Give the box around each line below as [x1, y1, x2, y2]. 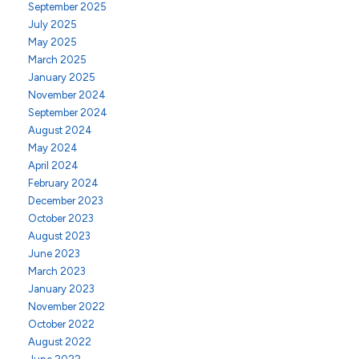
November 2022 [28, 301, 105, 313]
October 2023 [28, 212, 94, 224]
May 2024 [28, 142, 78, 154]
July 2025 [28, 18, 77, 30]
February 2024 [28, 177, 99, 189]
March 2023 [28, 265, 86, 277]
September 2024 [28, 107, 107, 119]
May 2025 [28, 36, 77, 48]
